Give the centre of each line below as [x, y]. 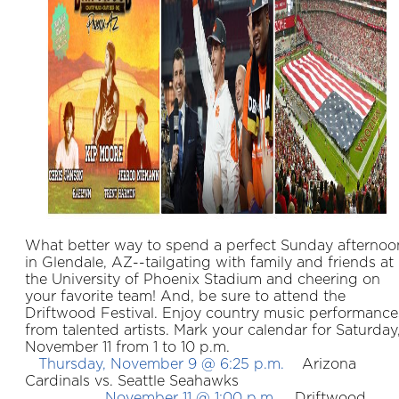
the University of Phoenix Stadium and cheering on [203, 280]
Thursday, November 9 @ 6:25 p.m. [155, 365]
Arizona [320, 365]
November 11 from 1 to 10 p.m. [127, 348]
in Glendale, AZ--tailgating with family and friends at [209, 263]
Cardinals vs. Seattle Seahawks [132, 382]
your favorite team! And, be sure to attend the [185, 297]
